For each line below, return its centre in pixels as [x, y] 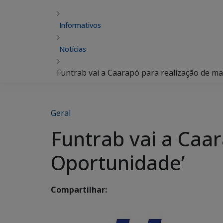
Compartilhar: [79, 190]
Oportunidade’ [118, 163]
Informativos [80, 25]
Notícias [73, 49]
